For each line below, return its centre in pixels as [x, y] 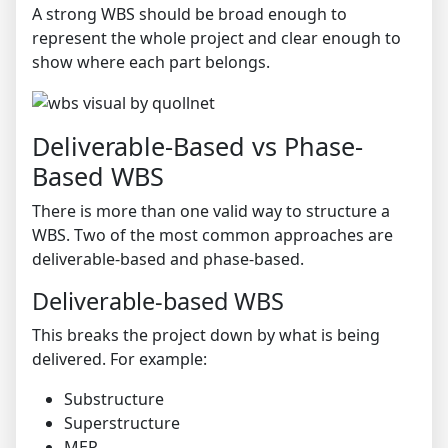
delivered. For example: [119, 359]
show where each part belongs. [151, 61]
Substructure [114, 399]
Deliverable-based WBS [158, 301]
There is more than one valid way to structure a [211, 211]
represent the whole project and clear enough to [216, 37]
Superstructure [122, 423]
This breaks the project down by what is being [206, 335]
